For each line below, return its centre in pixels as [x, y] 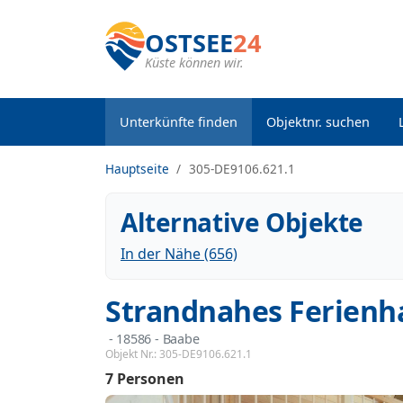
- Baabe [175, 339]
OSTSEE [189, 43]
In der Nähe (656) [179, 254]
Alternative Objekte [242, 222]
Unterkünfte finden [179, 122]
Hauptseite [137, 169]
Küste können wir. [194, 63]
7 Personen [145, 379]
